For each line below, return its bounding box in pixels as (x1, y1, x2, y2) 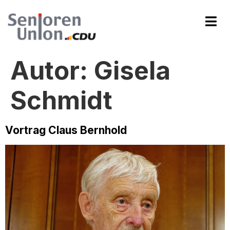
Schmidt (10, 85, 112, 116)
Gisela (94, 55, 170, 86)
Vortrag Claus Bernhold (5, 124, 127, 137)
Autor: (10, 55, 94, 86)
